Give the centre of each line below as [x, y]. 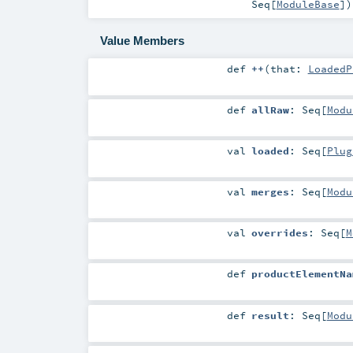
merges [270, 192]
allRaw [270, 110]
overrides [279, 233]
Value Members [142, 41]
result [270, 315]
